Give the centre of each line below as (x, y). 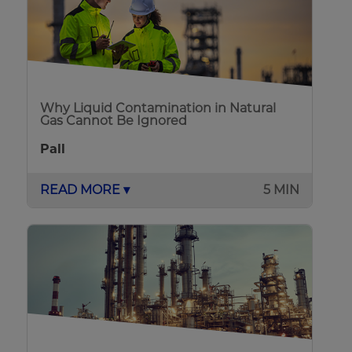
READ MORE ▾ (85, 190)
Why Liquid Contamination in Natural (158, 108)
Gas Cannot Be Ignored (114, 121)
